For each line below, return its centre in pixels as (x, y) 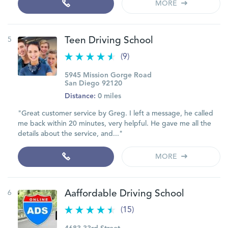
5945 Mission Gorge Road (108, 75)
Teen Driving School (109, 41)
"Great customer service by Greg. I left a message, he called (116, 113)
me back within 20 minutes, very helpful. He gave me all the (115, 124)
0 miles (108, 96)
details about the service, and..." (70, 134)
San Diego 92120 (93, 83)
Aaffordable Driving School (124, 194)
